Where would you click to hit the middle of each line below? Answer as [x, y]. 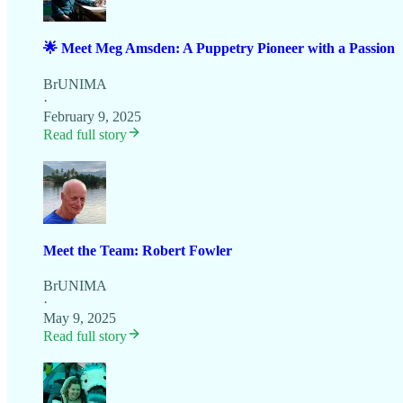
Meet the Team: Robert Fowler [138, 250]
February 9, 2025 [92, 116]
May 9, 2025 [80, 318]
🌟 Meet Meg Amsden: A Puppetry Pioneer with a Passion [219, 49]
